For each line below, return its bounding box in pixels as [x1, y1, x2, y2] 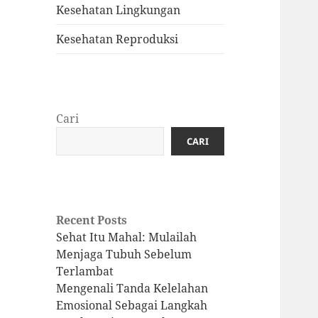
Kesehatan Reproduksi [56, 31, 179, 48]
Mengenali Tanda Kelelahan [56, 280, 209, 297]
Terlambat [56, 263, 114, 280]
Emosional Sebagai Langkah [56, 297, 208, 314]
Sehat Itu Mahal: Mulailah [56, 229, 197, 246]
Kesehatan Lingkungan [56, 2, 181, 18]
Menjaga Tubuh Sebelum [56, 246, 192, 263]
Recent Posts [56, 212, 128, 229]
